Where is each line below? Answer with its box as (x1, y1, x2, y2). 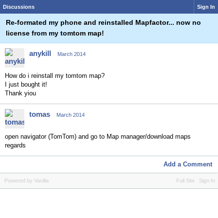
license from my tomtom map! (6, 29, 104, 37)
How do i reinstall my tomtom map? (5, 72, 105, 79)
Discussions (3, 4, 35, 10)
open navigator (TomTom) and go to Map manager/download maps (5, 133, 191, 140)
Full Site (176, 178, 195, 183)
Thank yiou (5, 90, 36, 97)
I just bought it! (5, 81, 47, 88)
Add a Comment (163, 161, 212, 168)
